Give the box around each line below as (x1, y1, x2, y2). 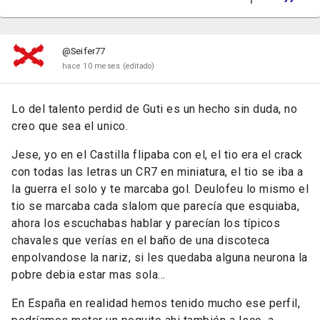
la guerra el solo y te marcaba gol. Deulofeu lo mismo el (11, 182, 309, 196)
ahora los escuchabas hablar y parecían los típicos (11, 216, 280, 231)
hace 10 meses (62, 61, 121, 71)
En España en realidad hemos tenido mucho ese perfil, (11, 296, 300, 311)
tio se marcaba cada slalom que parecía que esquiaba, (11, 199, 299, 214)
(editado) (122, 61, 155, 71)
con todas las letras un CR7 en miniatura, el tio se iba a (11, 165, 304, 179)
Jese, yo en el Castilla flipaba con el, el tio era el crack (11, 148, 303, 162)
